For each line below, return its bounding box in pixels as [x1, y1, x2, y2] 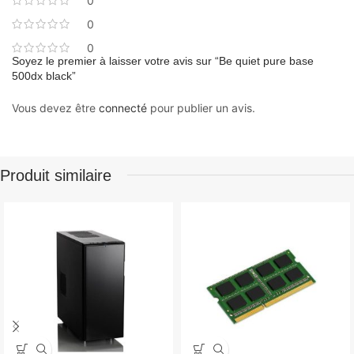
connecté [99, 100, 147, 115]
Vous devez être [12, 100, 99, 115]
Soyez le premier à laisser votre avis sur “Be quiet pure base [12, 54, 314, 67]
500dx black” [12, 69, 76, 82]
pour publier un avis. [147, 100, 255, 115]
